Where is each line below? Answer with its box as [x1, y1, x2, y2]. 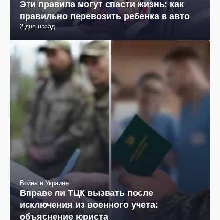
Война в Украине [20, 179, 69, 187]
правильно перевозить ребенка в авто [20, 11, 190, 22]
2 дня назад [20, 23, 55, 30]
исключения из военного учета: [20, 200, 158, 210]
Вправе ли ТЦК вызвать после [20, 188, 153, 198]
